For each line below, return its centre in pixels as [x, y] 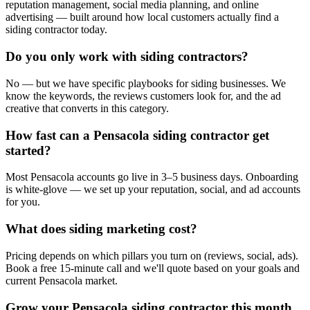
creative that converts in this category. [87, 108]
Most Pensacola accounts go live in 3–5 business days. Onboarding [152, 177]
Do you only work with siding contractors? [127, 57]
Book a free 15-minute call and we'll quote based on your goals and [153, 268]
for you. [23, 202]
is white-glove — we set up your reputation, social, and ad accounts [153, 190]
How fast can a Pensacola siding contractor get [137, 135]
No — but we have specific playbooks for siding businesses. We [146, 83]
